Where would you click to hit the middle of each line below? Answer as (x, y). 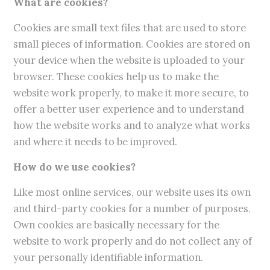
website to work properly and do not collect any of (133, 241)
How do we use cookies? (75, 167)
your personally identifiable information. (108, 258)
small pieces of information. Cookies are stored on (132, 44)
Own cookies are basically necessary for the (117, 225)
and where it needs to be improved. (96, 142)
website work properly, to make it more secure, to (131, 93)
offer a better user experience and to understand (129, 109)
